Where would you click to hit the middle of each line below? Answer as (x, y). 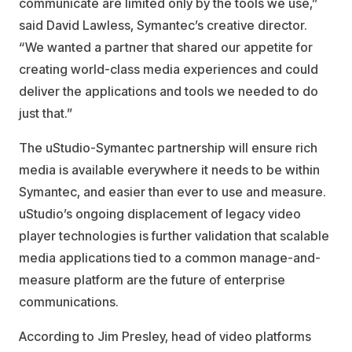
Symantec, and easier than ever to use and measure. (172, 192)
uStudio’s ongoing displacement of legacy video (160, 214)
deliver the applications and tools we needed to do (169, 91)
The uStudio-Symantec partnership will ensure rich (168, 148)
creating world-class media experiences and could (169, 69)
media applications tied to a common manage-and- (170, 258)
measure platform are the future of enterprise (152, 280)
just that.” (46, 113)
